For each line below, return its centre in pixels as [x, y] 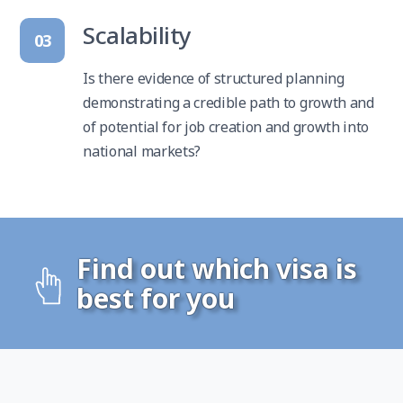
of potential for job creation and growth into [226, 127]
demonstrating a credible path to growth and [228, 103]
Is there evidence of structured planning [214, 79]
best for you [156, 299]
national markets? [142, 152]
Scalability [137, 36]
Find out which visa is [217, 269]
